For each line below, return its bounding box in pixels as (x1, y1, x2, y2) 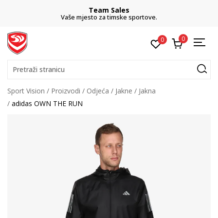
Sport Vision (7, 86, 45, 95)
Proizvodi (51, 86, 80, 95)
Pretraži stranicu (13, 65, 65, 74)
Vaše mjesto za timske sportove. (61, 13, 157, 21)
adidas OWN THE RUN (12, 99, 83, 108)
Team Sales (89, 5, 129, 15)
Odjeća (87, 86, 109, 95)
